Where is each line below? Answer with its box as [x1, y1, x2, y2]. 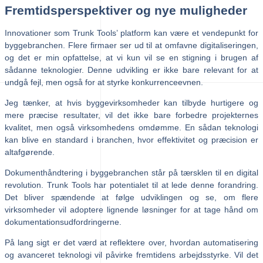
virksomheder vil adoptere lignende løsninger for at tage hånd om [5, 204, 258, 214]
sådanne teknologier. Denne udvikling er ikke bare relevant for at [5, 65, 258, 75]
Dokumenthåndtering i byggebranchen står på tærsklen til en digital [5, 167, 258, 177]
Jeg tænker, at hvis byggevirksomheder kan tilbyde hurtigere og [5, 97, 258, 107]
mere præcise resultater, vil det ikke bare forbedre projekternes [5, 110, 258, 120]
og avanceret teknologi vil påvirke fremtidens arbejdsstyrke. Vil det [5, 249, 258, 259]
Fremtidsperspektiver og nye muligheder [5, 4, 247, 18]
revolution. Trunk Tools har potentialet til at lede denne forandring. [5, 180, 258, 190]
